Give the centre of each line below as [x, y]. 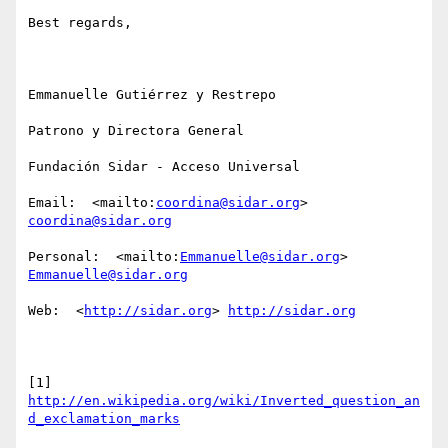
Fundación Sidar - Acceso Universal [164, 167]
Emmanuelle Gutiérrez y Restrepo [152, 95]
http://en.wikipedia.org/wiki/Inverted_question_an [224, 401]
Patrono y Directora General [136, 131]
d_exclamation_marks [104, 419]
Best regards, [80, 23]
